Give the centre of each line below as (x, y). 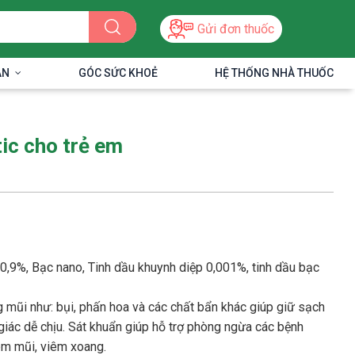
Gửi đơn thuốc (236, 29)
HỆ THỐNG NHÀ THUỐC (274, 73)
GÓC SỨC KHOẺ (118, 73)
